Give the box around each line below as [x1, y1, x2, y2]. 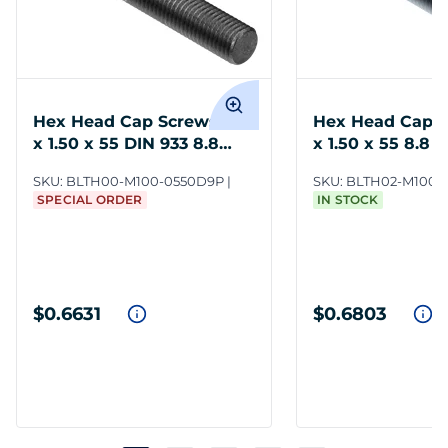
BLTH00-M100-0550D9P [66, 173, 224, 190]
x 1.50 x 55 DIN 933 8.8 [33, 134, 219, 154]
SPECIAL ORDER [37, 192, 143, 208]
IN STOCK [317, 192, 379, 208]
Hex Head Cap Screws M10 [33, 112, 255, 132]
